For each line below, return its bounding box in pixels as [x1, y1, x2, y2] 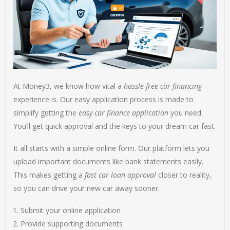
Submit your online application [21, 205, 121, 216]
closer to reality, [156, 170, 212, 180]
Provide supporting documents [21, 219, 123, 229]
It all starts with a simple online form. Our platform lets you [13, 143, 210, 154]
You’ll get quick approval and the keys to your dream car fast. [13, 121, 216, 131]
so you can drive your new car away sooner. [13, 183, 160, 194]
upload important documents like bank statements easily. [13, 157, 204, 167]
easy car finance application [79, 108, 169, 118]
